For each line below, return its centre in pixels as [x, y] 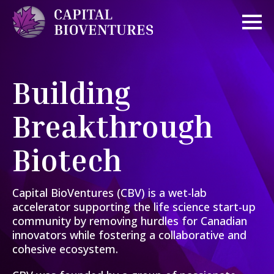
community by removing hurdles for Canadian [130, 220]
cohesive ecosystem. [67, 249]
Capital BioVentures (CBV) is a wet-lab [109, 192]
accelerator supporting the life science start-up [134, 206]
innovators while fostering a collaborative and [129, 235]
